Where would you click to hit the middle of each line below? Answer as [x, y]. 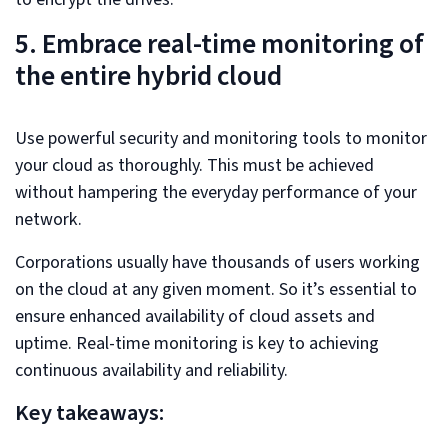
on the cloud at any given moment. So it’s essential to [216, 289]
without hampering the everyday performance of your [216, 192]
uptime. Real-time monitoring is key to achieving [197, 343]
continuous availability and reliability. [151, 370]
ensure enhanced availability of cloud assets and [195, 316]
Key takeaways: [89, 412]
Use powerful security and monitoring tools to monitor [221, 138]
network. [50, 219]
